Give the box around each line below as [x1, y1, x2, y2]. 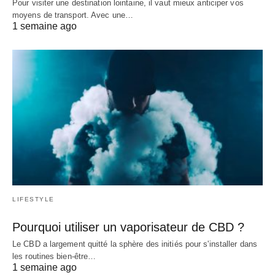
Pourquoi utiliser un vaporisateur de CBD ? [12, 220, 244, 234]
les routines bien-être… [12, 252, 96, 261]
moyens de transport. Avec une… [12, 10, 134, 20]
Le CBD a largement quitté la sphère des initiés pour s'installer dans [12, 239, 257, 249]
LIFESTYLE [12, 196, 55, 203]
